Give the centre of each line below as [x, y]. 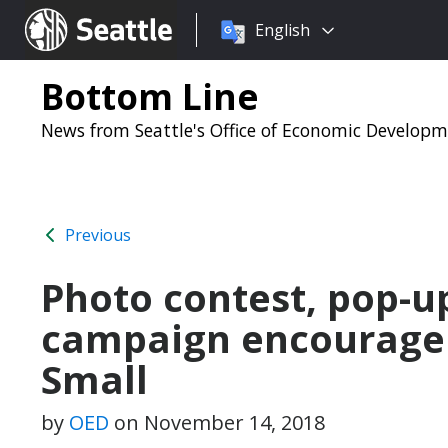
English [282, 30]
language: [233, 54]
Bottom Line [150, 96]
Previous [96, 235]
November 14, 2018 [234, 422]
